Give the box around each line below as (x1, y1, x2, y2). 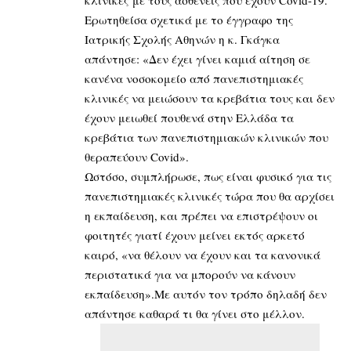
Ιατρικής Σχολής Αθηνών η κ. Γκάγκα (85, 31, 280, 47)
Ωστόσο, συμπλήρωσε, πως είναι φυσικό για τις (85, 168, 331, 184)
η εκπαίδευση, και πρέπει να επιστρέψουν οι (85, 207, 318, 223)
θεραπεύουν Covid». (85, 148, 189, 165)
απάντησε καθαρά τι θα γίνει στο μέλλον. (85, 305, 305, 321)
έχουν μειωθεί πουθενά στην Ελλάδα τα (85, 109, 294, 125)
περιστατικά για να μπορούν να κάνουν (85, 266, 295, 282)
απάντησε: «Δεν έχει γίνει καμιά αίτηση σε (85, 50, 310, 67)
